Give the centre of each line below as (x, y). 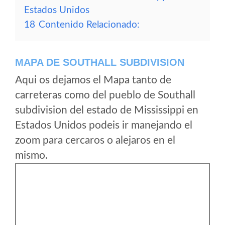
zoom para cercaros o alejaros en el (95, 140)
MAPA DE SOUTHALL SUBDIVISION (100, 62)
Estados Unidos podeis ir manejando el (104, 125)
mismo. (31, 155)
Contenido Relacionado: (89, 25)
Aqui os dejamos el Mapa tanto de (93, 80)
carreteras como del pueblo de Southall (105, 95)
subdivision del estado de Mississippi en (107, 110)
